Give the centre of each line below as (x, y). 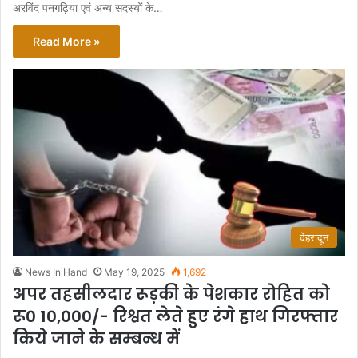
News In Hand (56, 272)
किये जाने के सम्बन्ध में (96, 339)
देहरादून (314, 238)
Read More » (66, 41)
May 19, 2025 (134, 272)
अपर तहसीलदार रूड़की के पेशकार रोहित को (171, 294)
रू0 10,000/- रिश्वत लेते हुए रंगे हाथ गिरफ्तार (175, 317)
